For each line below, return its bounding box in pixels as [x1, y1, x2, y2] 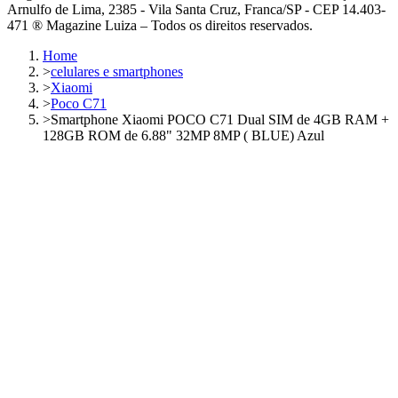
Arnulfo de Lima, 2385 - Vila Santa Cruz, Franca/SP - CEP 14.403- [7, 2, 386, 18]
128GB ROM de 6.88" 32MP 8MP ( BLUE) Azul [43, 128, 324, 144]
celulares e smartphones [51, 64, 183, 80]
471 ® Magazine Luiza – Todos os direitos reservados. [7, 18, 313, 34]
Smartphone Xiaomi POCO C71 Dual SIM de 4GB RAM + [51, 112, 389, 128]
